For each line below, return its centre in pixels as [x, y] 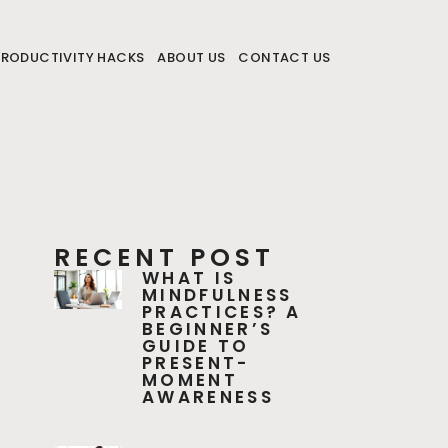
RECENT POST [165, 257]
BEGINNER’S [208, 329]
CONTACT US [284, 57]
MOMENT [190, 380]
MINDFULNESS [217, 295]
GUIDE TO [196, 346]
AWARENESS [208, 397]
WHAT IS [189, 278]
